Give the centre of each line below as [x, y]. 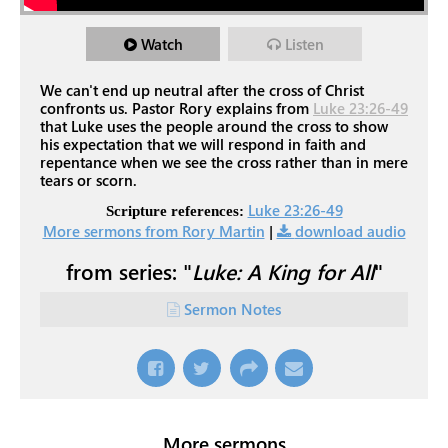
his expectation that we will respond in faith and [203, 144]
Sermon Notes [232, 309]
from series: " [128, 271]
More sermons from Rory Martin [153, 231]
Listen [304, 44]
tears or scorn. [88, 180]
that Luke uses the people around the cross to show [214, 126]
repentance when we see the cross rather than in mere [224, 162]
